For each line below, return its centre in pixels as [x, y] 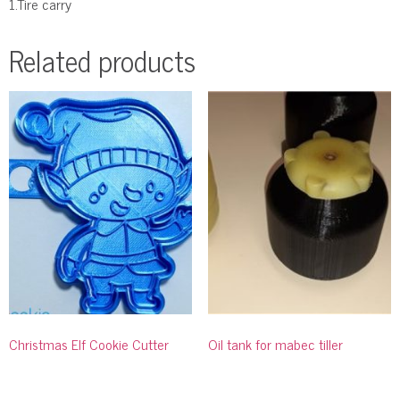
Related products [102, 59]
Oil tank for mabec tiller [275, 343]
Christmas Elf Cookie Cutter [89, 343]
